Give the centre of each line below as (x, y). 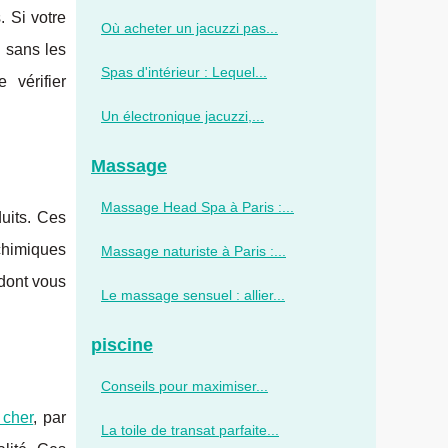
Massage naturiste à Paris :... (193, 251)
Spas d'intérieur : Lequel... (184, 72)
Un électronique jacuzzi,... (182, 116)
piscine (122, 345)
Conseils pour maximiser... (184, 386)
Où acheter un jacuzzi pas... (189, 28)
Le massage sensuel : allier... (193, 295)
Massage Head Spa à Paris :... (197, 207)
